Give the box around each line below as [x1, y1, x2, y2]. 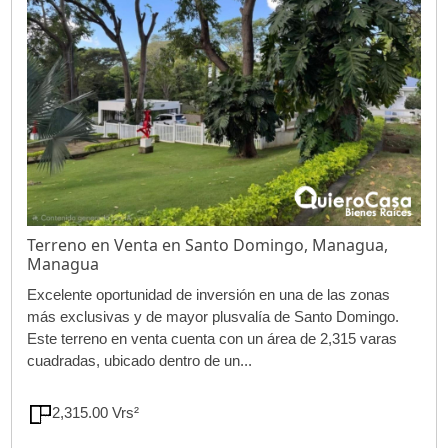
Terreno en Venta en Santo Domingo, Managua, [27, 234, 389, 257]
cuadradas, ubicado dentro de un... [27, 352, 253, 370]
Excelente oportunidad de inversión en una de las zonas [27, 286, 391, 304]
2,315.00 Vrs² [52, 404, 152, 422]
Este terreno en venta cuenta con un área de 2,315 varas [27, 330, 398, 348]
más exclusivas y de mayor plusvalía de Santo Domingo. [27, 308, 400, 326]
